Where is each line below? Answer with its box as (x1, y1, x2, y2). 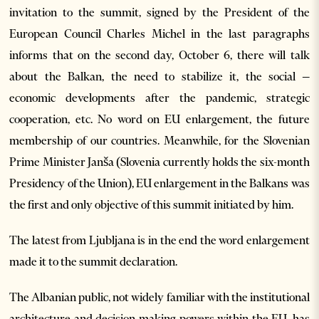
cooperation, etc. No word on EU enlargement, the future (9, 111, 310, 126)
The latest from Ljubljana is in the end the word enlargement (9, 232, 310, 247)
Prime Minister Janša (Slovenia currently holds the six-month (9, 154, 310, 169)
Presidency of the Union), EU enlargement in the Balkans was (9, 175, 310, 190)
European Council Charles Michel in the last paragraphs (9, 26, 310, 41)
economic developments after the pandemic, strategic (9, 90, 310, 105)
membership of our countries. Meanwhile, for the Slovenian (9, 132, 310, 147)
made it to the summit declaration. (9, 253, 180, 268)
